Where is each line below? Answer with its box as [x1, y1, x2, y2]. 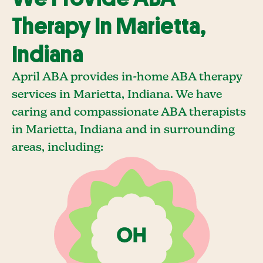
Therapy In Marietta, [12, 15, 206, 38]
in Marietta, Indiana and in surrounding [12, 124, 235, 136]
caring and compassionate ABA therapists [12, 106, 246, 119]
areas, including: [12, 141, 103, 154]
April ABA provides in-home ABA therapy [12, 71, 242, 83]
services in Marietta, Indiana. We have [12, 89, 222, 101]
